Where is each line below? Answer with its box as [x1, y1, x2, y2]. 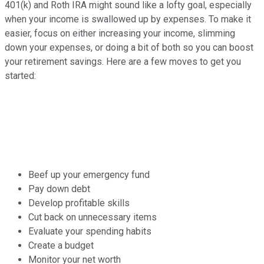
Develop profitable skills [28, 197, 130, 209]
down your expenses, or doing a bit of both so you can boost [5, 42, 253, 54]
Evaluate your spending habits [28, 226, 151, 237]
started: [5, 70, 36, 82]
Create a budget [28, 240, 94, 252]
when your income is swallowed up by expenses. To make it [5, 14, 251, 25]
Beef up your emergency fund [28, 169, 150, 181]
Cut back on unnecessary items [28, 212, 157, 223]
